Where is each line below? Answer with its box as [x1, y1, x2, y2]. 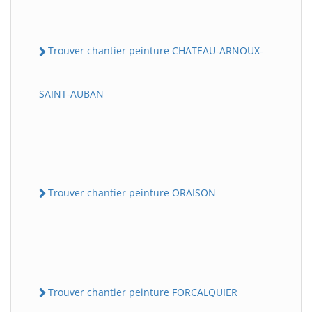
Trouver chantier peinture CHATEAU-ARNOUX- [48, 44, 263, 58]
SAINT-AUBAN [39, 86, 104, 100]
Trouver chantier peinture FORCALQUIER [48, 285, 237, 299]
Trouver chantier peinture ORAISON [48, 185, 216, 199]
